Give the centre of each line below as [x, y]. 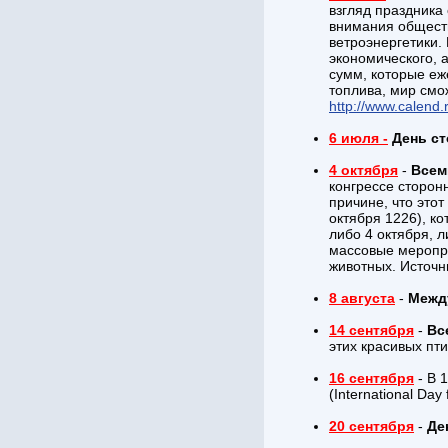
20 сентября [371, 426]
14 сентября [371, 330]
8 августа [362, 298]
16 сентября [371, 378]
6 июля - [358, 138]
